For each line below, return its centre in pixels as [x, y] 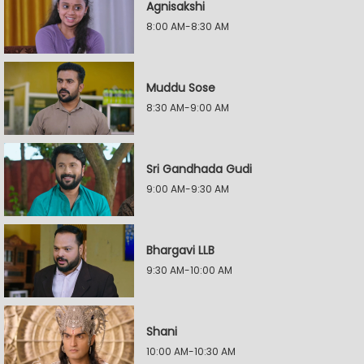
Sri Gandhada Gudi [199, 169]
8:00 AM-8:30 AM [188, 26]
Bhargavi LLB [180, 250]
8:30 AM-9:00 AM [188, 108]
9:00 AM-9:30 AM [188, 189]
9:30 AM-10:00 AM [189, 270]
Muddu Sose [181, 88]
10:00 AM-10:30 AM [191, 351]
